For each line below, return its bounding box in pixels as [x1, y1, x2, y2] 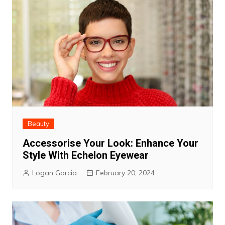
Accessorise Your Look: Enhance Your [22, 137, 198, 150]
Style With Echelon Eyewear [22, 149, 149, 162]
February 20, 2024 [95, 168, 155, 178]
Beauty [27, 120, 49, 128]
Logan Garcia [32, 168, 77, 178]
